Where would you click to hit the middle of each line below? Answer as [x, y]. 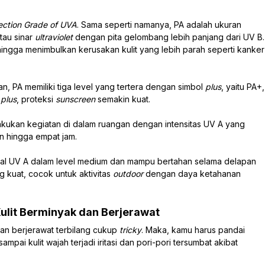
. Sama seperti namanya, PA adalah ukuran [159, 24]
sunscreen [77, 99]
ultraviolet [55, 37]
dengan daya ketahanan [193, 173]
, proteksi [36, 99]
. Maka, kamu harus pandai [193, 230]
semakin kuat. [124, 99]
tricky [130, 230]
